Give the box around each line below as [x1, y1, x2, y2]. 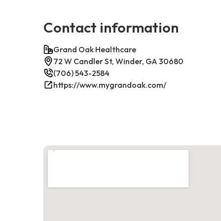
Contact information [43, 18, 179, 36]
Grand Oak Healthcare [53, 44, 136, 54]
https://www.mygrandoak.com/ [53, 79, 166, 90]
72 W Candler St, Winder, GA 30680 [53, 56, 184, 66]
